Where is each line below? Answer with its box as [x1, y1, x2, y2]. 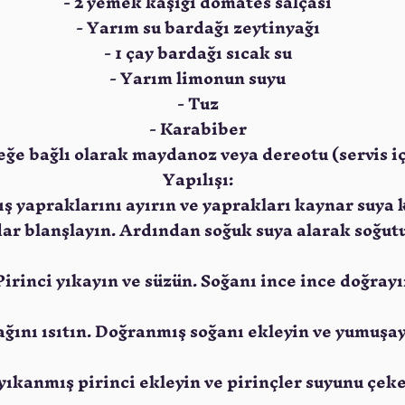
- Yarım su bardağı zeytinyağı [75, 9, 320, 46]
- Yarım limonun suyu [109, 60, 286, 97]
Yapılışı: [162, 161, 233, 198]
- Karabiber [148, 110, 247, 147]
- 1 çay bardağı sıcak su [103, 34, 292, 71]
